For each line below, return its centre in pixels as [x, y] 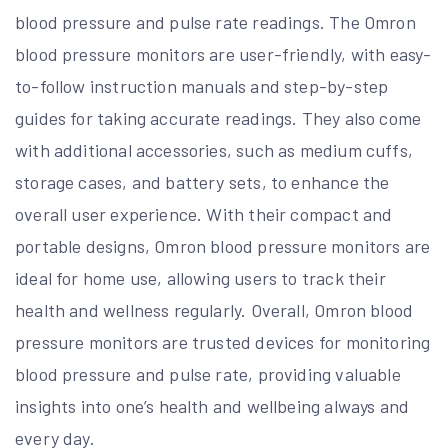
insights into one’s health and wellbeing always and [212, 405]
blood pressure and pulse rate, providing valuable [208, 373]
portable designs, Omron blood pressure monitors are [223, 245]
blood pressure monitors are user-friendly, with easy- [223, 53]
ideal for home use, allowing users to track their [200, 277]
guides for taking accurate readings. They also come [218, 117]
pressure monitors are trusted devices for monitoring [223, 341]
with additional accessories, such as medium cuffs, [214, 149]
